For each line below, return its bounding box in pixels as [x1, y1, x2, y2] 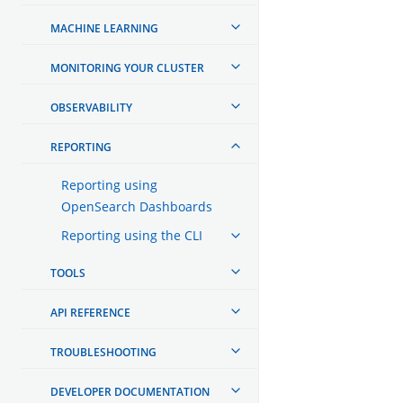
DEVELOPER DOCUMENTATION [50, 383, 210, 399]
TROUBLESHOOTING [50, 344, 157, 360]
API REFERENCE [50, 304, 130, 320]
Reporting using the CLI [61, 226, 202, 244]
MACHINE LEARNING [50, 20, 158, 36]
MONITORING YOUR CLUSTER [50, 59, 204, 76]
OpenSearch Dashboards [61, 197, 212, 215]
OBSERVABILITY [50, 99, 132, 115]
